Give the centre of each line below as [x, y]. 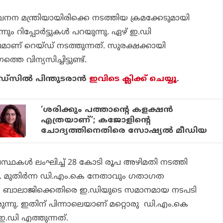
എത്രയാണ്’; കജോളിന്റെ [96, 120]
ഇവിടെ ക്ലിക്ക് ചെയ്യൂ [133, 79]
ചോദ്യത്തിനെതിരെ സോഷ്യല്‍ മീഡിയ [124, 131]
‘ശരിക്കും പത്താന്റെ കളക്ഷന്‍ [107, 110]
